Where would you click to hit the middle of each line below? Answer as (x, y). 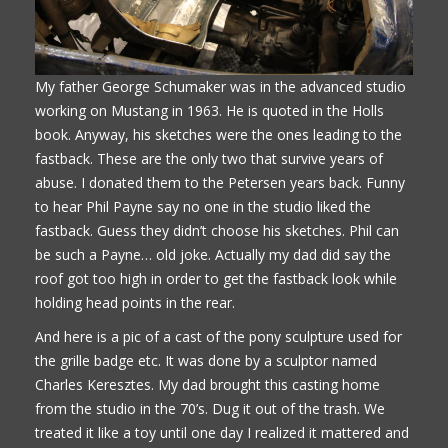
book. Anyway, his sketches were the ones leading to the (218, 134)
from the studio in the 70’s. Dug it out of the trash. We (210, 408)
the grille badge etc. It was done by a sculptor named (206, 360)
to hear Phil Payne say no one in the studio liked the (203, 206)
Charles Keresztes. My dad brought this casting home (207, 384)
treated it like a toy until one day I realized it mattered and (222, 432)
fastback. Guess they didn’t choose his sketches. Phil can (217, 230)
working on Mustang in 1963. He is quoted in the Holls (209, 110)
